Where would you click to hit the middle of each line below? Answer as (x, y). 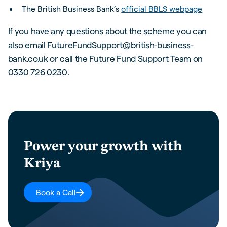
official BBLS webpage (162, 9)
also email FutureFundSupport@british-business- (101, 45)
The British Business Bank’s (72, 9)
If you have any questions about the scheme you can (107, 31)
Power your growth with (103, 147)
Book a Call (56, 193)
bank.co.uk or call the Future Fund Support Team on (105, 59)
